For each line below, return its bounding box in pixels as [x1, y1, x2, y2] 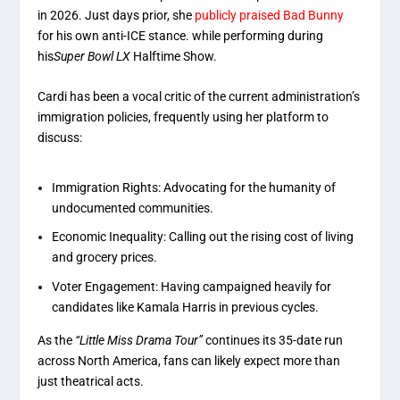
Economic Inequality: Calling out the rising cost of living [52, 229, 354, 245]
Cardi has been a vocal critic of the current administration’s [37, 89, 361, 104]
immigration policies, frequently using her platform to [37, 110, 329, 125]
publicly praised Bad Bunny [195, 8, 345, 23]
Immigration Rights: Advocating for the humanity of [52, 179, 337, 195]
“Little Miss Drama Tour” [75, 333, 204, 348]
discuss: [37, 130, 83, 146]
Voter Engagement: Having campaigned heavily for [52, 279, 332, 295]
